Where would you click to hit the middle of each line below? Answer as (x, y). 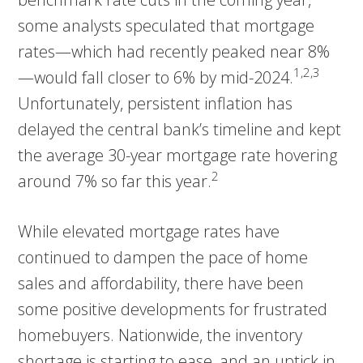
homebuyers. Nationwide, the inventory (160, 335)
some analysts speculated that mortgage (167, 25)
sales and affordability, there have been (161, 283)
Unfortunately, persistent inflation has (156, 103)
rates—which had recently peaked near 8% (174, 51)
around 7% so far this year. (115, 181)
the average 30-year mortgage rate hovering (178, 155)
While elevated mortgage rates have (149, 231)
